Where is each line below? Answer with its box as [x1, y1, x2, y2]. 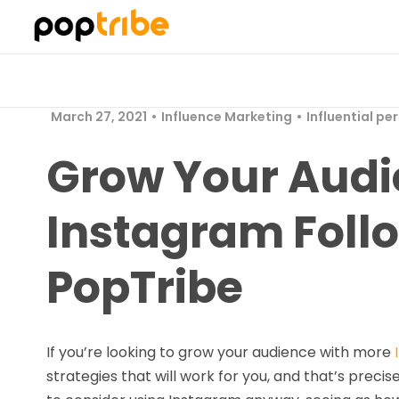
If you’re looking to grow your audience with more [46, 342, 395, 362]
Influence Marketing [161, 108, 292, 126]
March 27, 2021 [51, 108, 147, 126]
